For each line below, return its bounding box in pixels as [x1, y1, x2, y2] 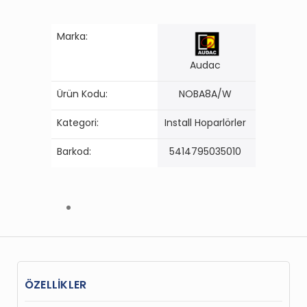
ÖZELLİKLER [25, 276, 87, 293]
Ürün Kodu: [57, 86, 108, 101]
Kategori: [57, 115, 99, 130]
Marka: [57, 29, 88, 43]
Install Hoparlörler [164, 115, 246, 130]
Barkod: [57, 144, 91, 158]
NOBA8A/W [179, 86, 232, 101]
